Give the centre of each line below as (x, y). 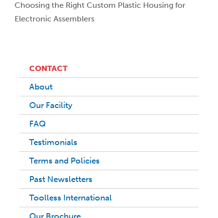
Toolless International (71, 198)
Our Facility (51, 105)
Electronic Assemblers (54, 19)
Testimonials (53, 142)
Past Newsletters (61, 179)
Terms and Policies (64, 161)
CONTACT (48, 69)
